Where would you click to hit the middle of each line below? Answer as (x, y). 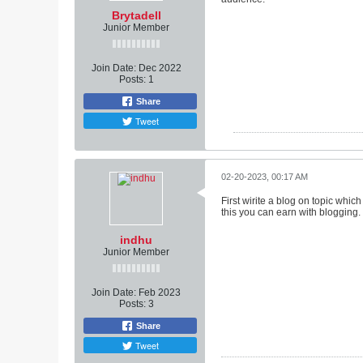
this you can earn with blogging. (291, 212)
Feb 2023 (160, 292)
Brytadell (136, 15)
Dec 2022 (160, 68)
